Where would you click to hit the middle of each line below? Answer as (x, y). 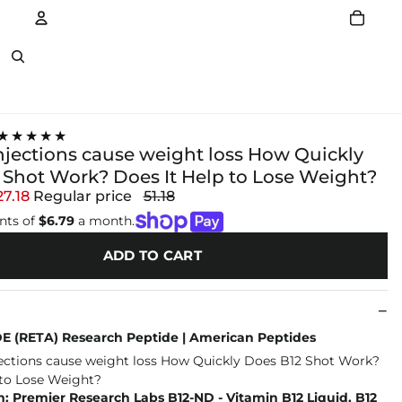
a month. (104, 221)
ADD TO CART (152, 256)
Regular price (84, 196)
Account (75, 62)
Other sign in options (181, 95)
